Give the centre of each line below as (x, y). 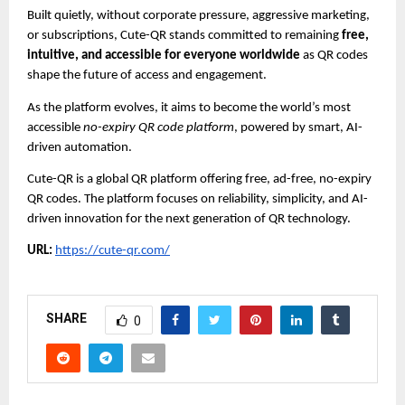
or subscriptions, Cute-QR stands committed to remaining (184, 36)
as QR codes (334, 56)
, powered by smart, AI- (298, 127)
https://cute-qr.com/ (113, 251)
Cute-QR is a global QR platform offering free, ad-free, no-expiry (199, 180)
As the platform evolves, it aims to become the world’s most (189, 108)
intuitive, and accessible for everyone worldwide (164, 56)
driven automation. (80, 147)
